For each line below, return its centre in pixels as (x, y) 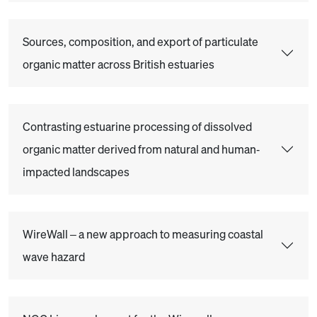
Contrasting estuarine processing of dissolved (137, 127)
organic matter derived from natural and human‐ (141, 149)
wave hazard (54, 257)
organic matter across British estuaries (119, 64)
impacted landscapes (76, 172)
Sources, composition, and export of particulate (140, 42)
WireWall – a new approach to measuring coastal (143, 234)
